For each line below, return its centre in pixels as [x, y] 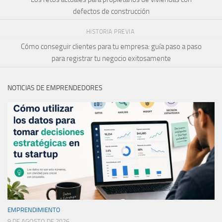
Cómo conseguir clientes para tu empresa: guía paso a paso [111, 47]
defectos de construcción [111, 11]
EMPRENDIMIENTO [34, 210]
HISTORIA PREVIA [111, 32]
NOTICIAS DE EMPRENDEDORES [55, 88]
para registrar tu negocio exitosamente [111, 59]
